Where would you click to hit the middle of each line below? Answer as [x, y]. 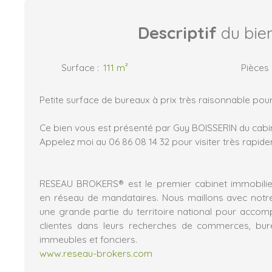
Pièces [255, 67]
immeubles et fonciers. [88, 239]
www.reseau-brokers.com [96, 253]
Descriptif [177, 32]
